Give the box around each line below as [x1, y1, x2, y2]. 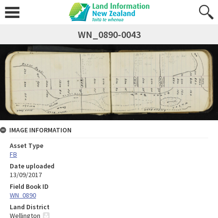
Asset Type [10, 141, 43, 150]
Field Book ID [10, 182, 49, 191]
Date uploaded [10, 161, 54, 170]
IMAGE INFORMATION [9, 125, 72, 134]
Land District [10, 202, 50, 211]
